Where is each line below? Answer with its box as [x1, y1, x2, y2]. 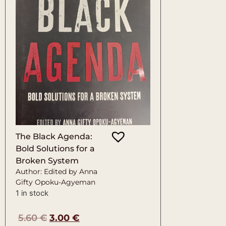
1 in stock [16, 189, 48, 198]
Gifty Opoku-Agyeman [16, 178, 95, 187]
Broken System [16, 156, 79, 166]
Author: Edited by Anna [16, 167, 97, 177]
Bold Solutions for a [16, 144, 95, 154]
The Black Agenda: [16, 132, 92, 142]
